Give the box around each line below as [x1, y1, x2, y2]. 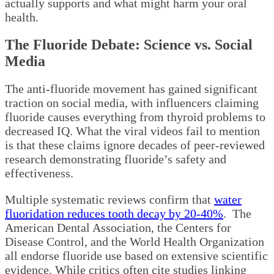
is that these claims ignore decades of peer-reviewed [5, 138, 265, 152]
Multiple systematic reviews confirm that [5, 193, 214, 207]
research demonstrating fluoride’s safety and [5, 152, 226, 166]
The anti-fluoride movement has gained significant [5, 82, 257, 96]
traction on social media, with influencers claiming [5, 96, 259, 110]
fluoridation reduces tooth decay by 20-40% [5, 207, 223, 221]
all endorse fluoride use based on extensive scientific [5, 249, 268, 263]
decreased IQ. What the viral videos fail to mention [5, 124, 260, 138]
